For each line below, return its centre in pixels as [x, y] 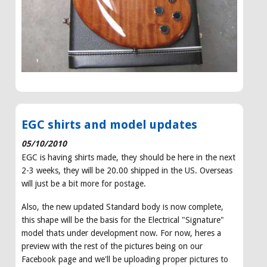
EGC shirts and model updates [109, 124]
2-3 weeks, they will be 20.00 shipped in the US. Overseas [127, 170]
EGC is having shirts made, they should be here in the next [128, 157]
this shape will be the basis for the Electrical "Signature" [123, 220]
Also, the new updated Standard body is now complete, [122, 207]
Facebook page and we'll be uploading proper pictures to [125, 259]
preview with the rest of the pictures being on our [112, 246]
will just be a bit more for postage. [84, 183]
